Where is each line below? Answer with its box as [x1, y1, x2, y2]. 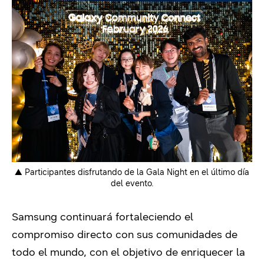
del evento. [110, 178, 154, 189]
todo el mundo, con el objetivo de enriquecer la [12, 245, 245, 259]
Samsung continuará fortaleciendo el [12, 210, 193, 223]
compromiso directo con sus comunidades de [12, 227, 237, 241]
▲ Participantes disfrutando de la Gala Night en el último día [15, 167, 249, 177]
